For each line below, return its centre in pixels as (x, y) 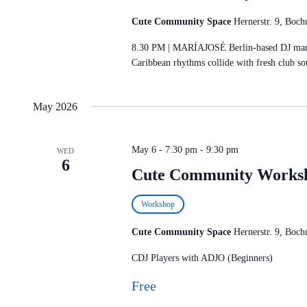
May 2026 (55, 107)
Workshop (158, 204)
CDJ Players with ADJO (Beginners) (202, 258)
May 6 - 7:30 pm (164, 150)
